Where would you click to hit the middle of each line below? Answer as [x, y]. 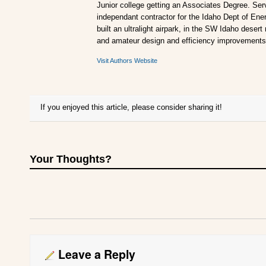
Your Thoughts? [71, 159]
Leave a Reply [97, 254]
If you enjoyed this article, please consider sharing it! [131, 107]
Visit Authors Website [127, 61]
